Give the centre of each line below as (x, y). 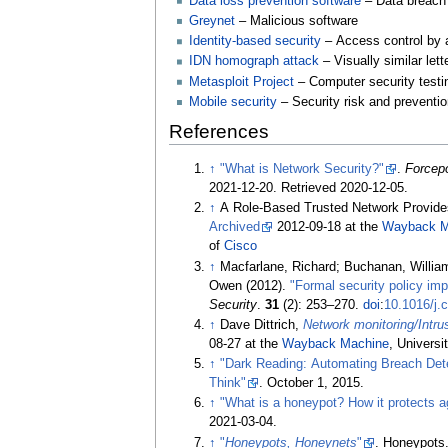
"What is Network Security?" (302, 168)
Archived (235, 227)
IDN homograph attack (253, 61)
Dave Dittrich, (262, 324)
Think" (228, 383)
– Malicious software (298, 20)
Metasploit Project (241, 81)
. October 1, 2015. (312, 383)
